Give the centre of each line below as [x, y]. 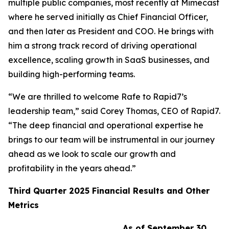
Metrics [24, 205]
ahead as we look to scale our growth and [92, 154]
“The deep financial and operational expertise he [106, 125]
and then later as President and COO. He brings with [111, 31]
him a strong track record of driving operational [102, 45]
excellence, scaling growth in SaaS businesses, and [109, 60]
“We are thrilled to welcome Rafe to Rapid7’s [98, 97]
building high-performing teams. [72, 74]
